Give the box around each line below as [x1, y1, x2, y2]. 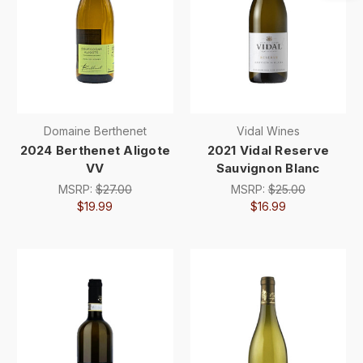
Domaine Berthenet [43, 124, 147, 139]
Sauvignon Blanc [216, 160, 320, 177]
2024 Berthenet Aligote [19, 143, 170, 159]
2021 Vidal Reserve [207, 143, 329, 159]
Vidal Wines [236, 124, 300, 139]
